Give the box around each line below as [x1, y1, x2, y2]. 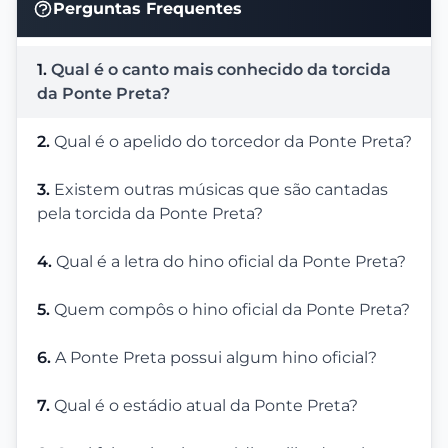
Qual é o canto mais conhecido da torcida [51, 60, 391, 80]
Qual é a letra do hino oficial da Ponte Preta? [56, 252, 406, 272]
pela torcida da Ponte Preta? [37, 204, 263, 224]
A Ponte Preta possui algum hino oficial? [55, 348, 377, 368]
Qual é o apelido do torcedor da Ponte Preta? [54, 132, 412, 152]
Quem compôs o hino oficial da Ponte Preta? [54, 300, 410, 320]
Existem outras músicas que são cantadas [54, 180, 388, 200]
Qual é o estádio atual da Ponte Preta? [54, 396, 358, 416]
